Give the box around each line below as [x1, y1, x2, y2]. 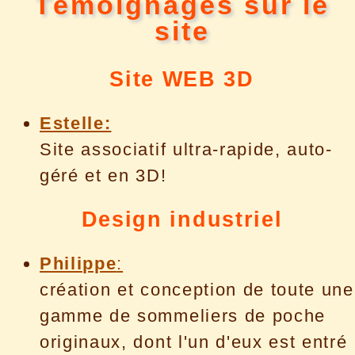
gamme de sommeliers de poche [40, 306, 326, 326]
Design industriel [81, 207, 283, 231]
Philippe [40, 254, 117, 274]
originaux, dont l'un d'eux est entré [40, 332, 348, 353]
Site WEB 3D [109, 67, 254, 91]
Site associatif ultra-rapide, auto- [40, 139, 333, 160]
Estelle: [40, 113, 112, 134]
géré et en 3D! [40, 166, 167, 186]
